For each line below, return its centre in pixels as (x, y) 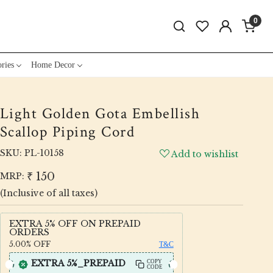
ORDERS (29, 232)
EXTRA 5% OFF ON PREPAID (75, 223)
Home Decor (53, 65)
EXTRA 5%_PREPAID (78, 263)
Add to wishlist (205, 154)
